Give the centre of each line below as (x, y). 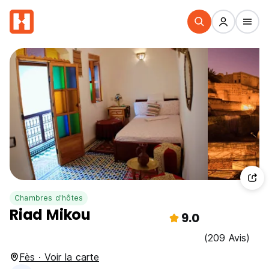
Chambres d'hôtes (49, 198)
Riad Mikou (50, 215)
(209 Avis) (227, 238)
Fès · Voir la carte (59, 257)
